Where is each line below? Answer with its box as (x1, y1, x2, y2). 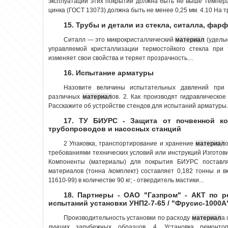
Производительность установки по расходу (64, 214, 192, 221)
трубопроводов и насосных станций (48, 124, 181, 133)
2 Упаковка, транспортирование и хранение (64, 139, 195, 147)
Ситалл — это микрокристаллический (64, 36, 175, 43)
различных (48, 93, 83, 100)
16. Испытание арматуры (64, 68, 154, 77)
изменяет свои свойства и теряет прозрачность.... (48, 54, 193, 62)
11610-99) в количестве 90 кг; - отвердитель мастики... (48, 176, 204, 184)
